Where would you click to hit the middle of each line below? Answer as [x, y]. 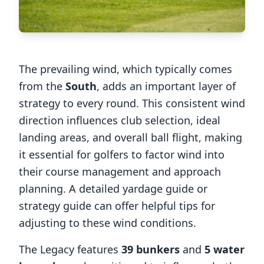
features [98, 249]
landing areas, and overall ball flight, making [131, 137]
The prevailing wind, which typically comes [126, 69]
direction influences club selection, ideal [120, 120]
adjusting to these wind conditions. [108, 223]
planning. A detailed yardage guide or [113, 189]
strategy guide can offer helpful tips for [117, 206]
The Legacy [47, 249]
